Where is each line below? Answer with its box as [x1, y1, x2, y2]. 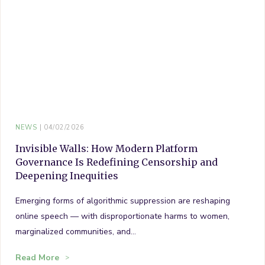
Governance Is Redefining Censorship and [15, 156, 218, 168]
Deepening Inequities [15, 169, 118, 182]
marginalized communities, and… [15, 225, 136, 237]
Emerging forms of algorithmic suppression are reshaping [15, 195, 230, 206]
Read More [15, 251, 59, 263]
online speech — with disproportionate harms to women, [15, 210, 230, 222]
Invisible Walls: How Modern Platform [15, 142, 198, 154]
